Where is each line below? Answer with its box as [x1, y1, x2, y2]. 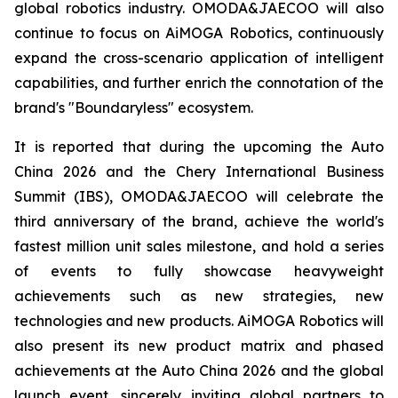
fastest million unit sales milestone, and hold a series [14, 236, 384, 255]
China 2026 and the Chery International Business [14, 162, 384, 180]
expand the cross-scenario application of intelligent [14, 48, 384, 67]
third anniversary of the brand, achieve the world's [14, 211, 384, 230]
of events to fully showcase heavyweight [14, 261, 384, 280]
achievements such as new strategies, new [14, 286, 384, 305]
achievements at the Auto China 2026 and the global [14, 361, 384, 379]
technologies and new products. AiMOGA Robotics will [14, 311, 384, 330]
